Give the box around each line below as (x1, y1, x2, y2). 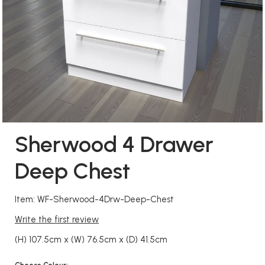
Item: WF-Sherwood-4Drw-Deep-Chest (15, 194, 174, 205)
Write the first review (15, 214, 99, 225)
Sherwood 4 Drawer (15, 131, 214, 157)
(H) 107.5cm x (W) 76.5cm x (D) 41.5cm (15, 234, 167, 245)
